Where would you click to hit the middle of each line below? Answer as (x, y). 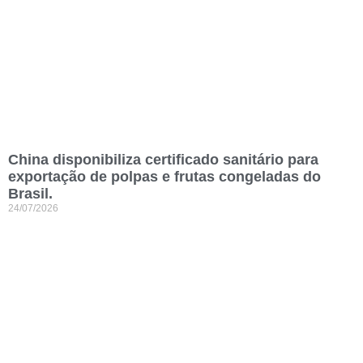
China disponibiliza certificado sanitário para (163, 160)
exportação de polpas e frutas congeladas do (164, 177)
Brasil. (30, 194)
